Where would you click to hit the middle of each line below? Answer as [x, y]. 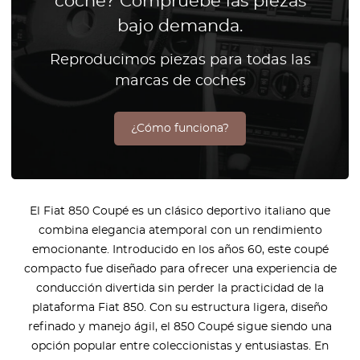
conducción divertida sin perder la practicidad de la [180, 288]
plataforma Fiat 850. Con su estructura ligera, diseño [180, 307]
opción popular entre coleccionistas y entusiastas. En [180, 346]
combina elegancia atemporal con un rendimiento [180, 230]
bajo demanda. [180, 26]
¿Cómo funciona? [180, 128]
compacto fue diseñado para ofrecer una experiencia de [180, 269]
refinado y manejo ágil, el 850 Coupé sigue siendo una [180, 327]
